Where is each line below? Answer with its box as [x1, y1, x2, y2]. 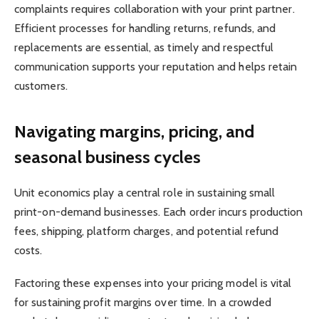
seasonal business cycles [14, 146, 201, 167]
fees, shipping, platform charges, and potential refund [14, 224, 279, 238]
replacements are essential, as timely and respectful [14, 41, 274, 55]
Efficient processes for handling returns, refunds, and [14, 21, 276, 36]
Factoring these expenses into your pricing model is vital [14, 276, 292, 290]
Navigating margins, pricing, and [14, 120, 255, 142]
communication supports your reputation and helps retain [14, 60, 298, 74]
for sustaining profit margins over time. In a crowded [14, 295, 272, 309]
